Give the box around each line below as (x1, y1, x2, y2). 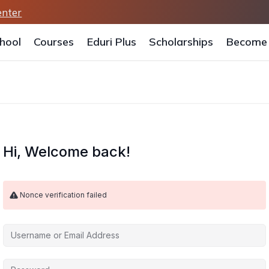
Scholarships (149, 35, 214, 49)
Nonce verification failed (20, 190, 107, 199)
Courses (34, 35, 74, 49)
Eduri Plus (86, 35, 136, 49)
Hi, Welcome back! (3, 143, 130, 160)
